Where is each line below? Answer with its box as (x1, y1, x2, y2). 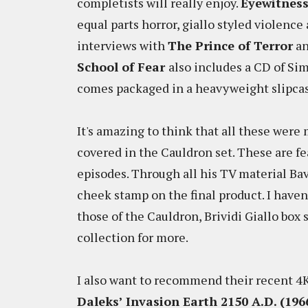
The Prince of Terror (168, 37, 293, 54)
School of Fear (77, 58, 168, 75)
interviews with (77, 37, 168, 54)
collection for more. (77, 229, 190, 245)
